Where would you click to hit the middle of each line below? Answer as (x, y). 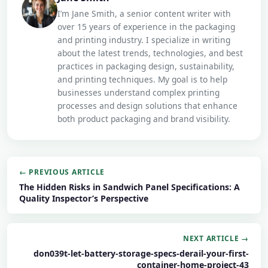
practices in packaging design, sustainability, (146, 66)
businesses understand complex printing (138, 92)
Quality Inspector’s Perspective (84, 198)
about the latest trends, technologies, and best (150, 53)
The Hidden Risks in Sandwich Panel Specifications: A (130, 187)
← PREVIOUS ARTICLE (62, 172)
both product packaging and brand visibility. (144, 119)
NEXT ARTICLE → (216, 238)
